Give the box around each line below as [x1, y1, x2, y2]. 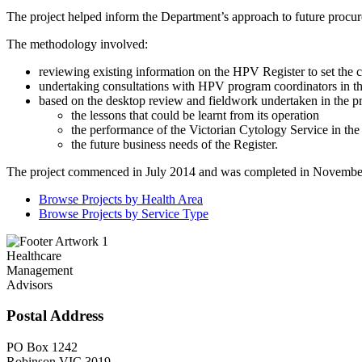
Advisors [6, 277, 53, 292]
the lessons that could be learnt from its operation [71, 107, 319, 122]
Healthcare [6, 248, 61, 263]
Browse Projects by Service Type [39, 206, 208, 221]
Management [6, 263, 73, 277]
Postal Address [6, 307, 103, 325]
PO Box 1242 [6, 340, 78, 355]
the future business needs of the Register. [71, 137, 278, 151]
